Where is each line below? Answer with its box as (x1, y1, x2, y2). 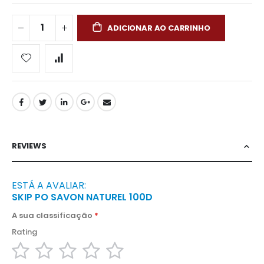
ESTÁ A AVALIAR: (12, 179, 86, 193)
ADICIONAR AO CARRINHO (107, 22, 210, 34)
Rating (12, 226, 37, 237)
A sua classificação (12, 210, 93, 222)
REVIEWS (12, 140, 47, 152)
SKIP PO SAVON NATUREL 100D (12, 190, 153, 204)
